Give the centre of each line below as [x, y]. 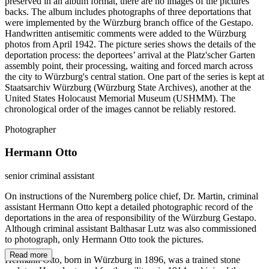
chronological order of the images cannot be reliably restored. [120, 109]
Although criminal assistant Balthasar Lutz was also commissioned [131, 229]
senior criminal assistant [50, 176]
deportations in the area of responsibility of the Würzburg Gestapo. [131, 218]
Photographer [30, 129]
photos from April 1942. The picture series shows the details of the [130, 44]
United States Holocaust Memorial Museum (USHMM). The [120, 98]
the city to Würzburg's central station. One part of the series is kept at [134, 76]
